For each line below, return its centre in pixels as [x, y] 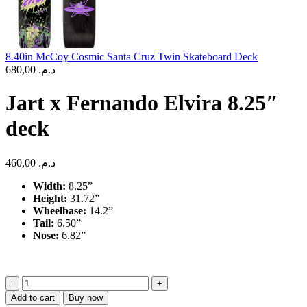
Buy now [86, 297]
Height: [50, 198]
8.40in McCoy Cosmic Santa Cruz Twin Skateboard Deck [132, 56]
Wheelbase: [60, 210]
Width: [49, 186]
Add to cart [33, 297]
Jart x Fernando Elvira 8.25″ [142, 103]
